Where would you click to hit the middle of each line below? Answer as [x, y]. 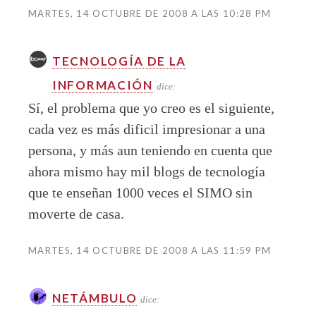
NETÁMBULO [95, 298]
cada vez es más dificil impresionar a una [147, 129]
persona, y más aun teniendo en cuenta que [150, 150]
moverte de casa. [76, 213]
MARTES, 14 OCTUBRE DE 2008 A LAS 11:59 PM [150, 250]
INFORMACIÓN [103, 85]
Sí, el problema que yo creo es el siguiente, [151, 108]
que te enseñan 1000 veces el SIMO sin [140, 192]
